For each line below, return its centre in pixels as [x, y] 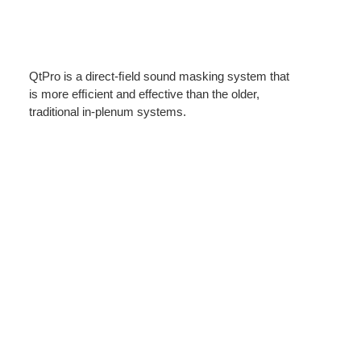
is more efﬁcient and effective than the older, [145, 93]
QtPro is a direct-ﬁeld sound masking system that [160, 76]
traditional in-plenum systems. [108, 111]
